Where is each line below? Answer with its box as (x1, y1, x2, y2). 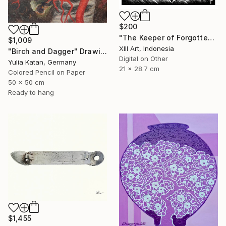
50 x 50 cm (8, 78, 44, 86)
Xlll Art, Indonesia (119, 44, 174, 52)
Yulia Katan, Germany (8, 58, 76, 66)
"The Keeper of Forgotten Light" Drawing (207, 33, 214, 42)
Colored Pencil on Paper (8, 68, 85, 76)
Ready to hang (8, 88, 54, 96)
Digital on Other (119, 54, 168, 63)
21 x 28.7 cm (119, 64, 159, 73)
